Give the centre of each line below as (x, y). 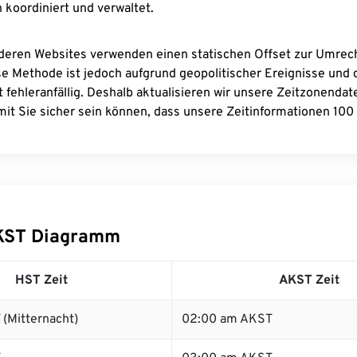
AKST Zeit (309, 280)
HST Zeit (41, 280)
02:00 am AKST (227, 320)
